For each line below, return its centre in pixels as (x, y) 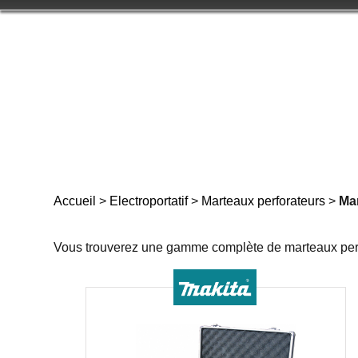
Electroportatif (149, 201)
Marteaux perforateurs (264, 201)
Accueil (75, 201)
